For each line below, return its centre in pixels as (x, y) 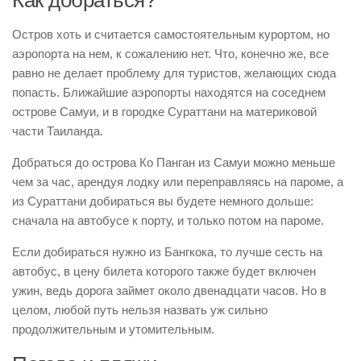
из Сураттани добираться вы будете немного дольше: (163, 201)
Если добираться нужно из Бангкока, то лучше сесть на (167, 251)
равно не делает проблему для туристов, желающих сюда (174, 73)
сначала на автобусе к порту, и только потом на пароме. (168, 220)
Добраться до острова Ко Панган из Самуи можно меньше (174, 162)
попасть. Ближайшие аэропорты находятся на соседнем (169, 92)
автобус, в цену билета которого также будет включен (164, 271)
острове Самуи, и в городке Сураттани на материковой (164, 111)
